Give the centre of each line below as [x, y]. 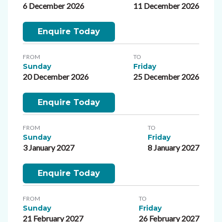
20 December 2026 [56, 77]
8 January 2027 [173, 147]
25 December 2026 [166, 77]
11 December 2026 [166, 6]
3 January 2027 [49, 147]
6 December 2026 [54, 6]
